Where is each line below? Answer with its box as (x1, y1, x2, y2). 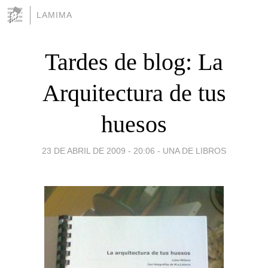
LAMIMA (36, 10, 72, 20)
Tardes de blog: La (45, 48, 223, 75)
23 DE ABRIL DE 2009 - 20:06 (42, 145, 155, 156)
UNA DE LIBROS (163, 145, 226, 156)
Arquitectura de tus (42, 79, 226, 106)
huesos (101, 110, 167, 138)
